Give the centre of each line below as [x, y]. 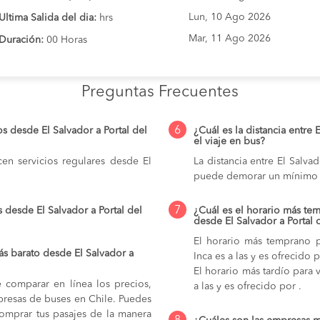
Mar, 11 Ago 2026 [230, 39]
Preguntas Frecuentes [160, 92]
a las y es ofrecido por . [247, 286]
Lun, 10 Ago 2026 [230, 17]
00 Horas [65, 40]
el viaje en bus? [229, 141]
